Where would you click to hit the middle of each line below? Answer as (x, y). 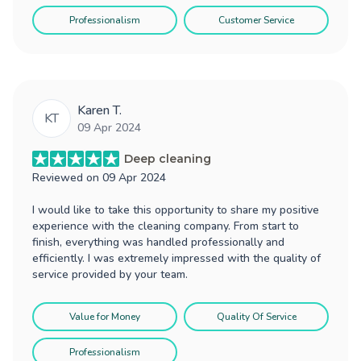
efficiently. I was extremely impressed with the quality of (176, 258)
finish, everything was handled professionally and (158, 242)
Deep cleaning (168, 158)
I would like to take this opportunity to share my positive (176, 210)
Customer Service (256, 20)
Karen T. (100, 110)
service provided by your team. (110, 274)
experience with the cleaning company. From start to (166, 226)
